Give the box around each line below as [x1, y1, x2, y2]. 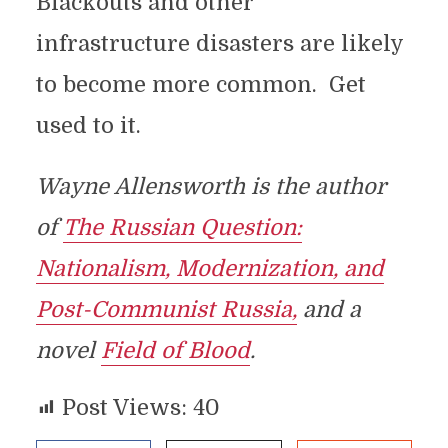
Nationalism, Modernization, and [35, 256, 384, 281]
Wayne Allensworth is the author [35, 174, 386, 199]
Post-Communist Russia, [35, 297, 297, 322]
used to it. [35, 113, 141, 138]
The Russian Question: [62, 215, 302, 240]
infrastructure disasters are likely [35, 31, 403, 56]
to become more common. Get [35, 72, 366, 97]
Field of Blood [100, 338, 250, 363]
